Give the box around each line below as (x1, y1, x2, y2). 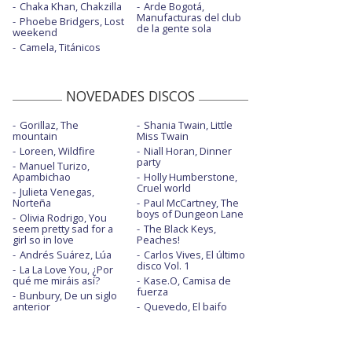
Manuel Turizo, (20, 159, 90, 174)
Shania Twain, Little (143, 118, 233, 133)
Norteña (13, 196, 51, 211)
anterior (13, 299, 50, 314)
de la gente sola (136, 21, 211, 36)
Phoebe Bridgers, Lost (20, 14, 124, 29)
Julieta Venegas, (20, 185, 94, 200)
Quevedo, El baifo (143, 299, 227, 314)
